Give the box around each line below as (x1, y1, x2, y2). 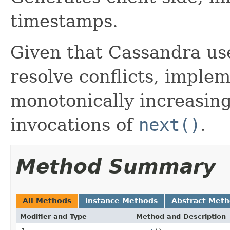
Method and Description (136, 212, 226, 220)
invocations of (10, 114, 139, 135)
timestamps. (10, 10, 118, 31)
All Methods (23, 196, 71, 205)
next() (139, 114, 200, 135)
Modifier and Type (20, 212, 87, 220)
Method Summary (16, 155, 216, 178)
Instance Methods (85, 196, 158, 205)
